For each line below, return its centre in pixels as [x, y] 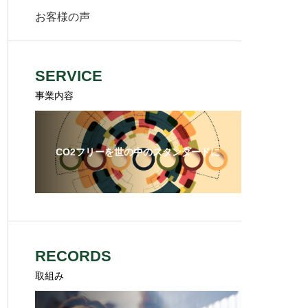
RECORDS [73, 256]
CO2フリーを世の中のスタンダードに [138, 152]
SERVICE [69, 76]
